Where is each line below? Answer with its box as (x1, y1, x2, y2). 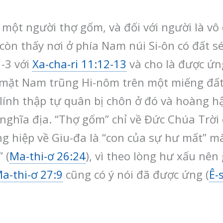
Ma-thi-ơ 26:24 (9, 148, 86, 163)
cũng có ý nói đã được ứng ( (63, 166, 209, 182)
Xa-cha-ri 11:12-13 (32, 56, 126, 71)
